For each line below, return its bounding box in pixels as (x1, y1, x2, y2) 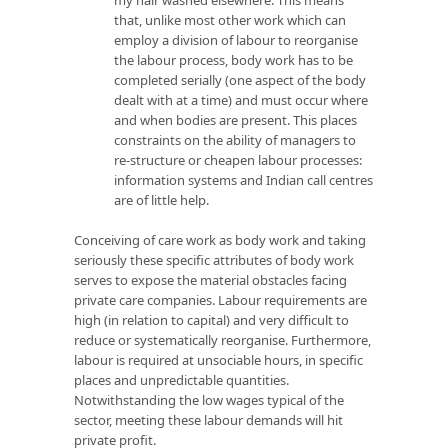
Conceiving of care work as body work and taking (74, 230, 366, 249)
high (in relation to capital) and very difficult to (74, 310, 349, 329)
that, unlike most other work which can (114, 10, 346, 29)
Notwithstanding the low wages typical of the (74, 390, 344, 409)
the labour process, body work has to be (114, 50, 353, 69)
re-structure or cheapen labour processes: (114, 150, 362, 169)
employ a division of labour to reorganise (114, 30, 358, 49)
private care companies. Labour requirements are (74, 290, 367, 309)
